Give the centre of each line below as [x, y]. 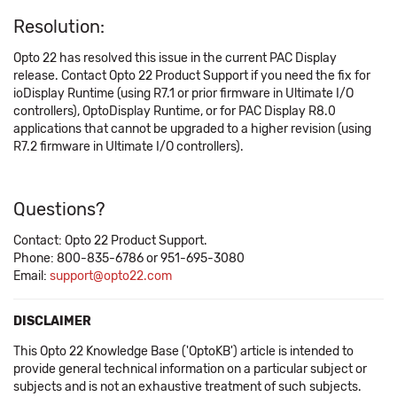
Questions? [59, 209]
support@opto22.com [111, 276]
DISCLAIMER [52, 321]
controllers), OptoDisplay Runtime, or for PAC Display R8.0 [175, 111]
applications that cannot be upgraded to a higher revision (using [192, 129]
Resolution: [59, 27]
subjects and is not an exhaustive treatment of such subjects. [187, 387]
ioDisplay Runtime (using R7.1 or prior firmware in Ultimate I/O [183, 93]
